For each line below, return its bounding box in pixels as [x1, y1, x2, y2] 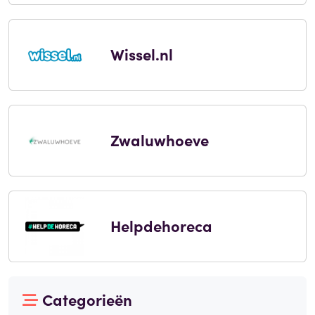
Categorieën [42, 288, 132, 311]
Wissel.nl [110, 43, 173, 65]
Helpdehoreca [110, 214, 212, 237]
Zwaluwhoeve [110, 129, 209, 151]
